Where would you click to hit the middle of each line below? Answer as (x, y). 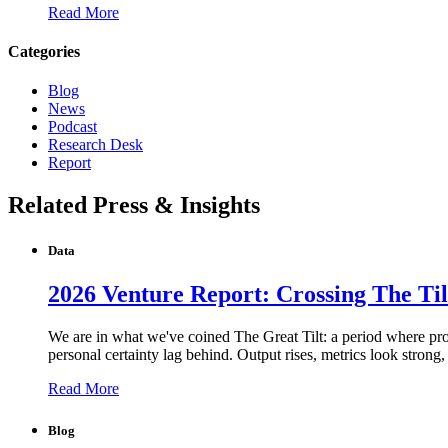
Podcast (72, 127)
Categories (44, 51)
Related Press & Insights (134, 205)
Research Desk (95, 145)
